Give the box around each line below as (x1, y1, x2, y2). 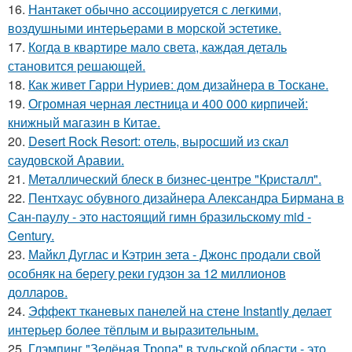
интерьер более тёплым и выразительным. (8, 320, 258, 339)
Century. (8, 225, 54, 244)
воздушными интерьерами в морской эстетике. (8, 18, 281, 37)
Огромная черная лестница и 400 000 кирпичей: (28, 93, 308, 112)
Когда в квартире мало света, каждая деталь (28, 37, 287, 56)
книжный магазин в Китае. (8, 112, 160, 131)
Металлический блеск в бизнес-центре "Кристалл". (28, 169, 321, 188)
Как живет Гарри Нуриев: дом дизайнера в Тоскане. (28, 75, 328, 93)
